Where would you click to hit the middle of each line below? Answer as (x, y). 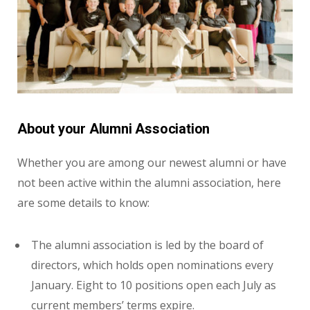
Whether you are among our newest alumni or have (152, 163)
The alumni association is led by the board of (147, 245)
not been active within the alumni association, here (149, 183)
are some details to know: (83, 203)
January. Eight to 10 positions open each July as (154, 285)
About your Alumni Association (115, 129)
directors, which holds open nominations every (152, 265)
